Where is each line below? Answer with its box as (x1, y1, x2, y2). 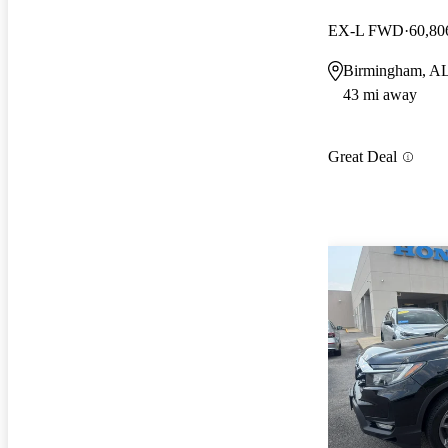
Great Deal (328, 148, 397, 166)
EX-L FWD (328, 21, 404, 39)
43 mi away (343, 85, 417, 103)
